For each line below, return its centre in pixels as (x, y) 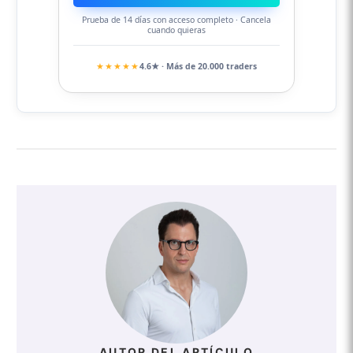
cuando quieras (176, 30)
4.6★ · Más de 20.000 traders (198, 66)
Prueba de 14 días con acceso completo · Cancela (176, 20)
